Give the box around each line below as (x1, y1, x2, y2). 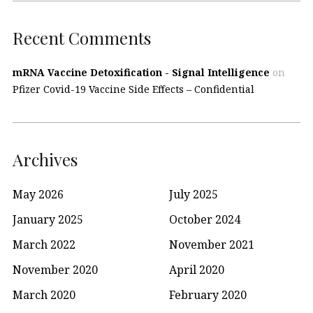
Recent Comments (13, 27, 151, 50)
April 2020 (169, 262, 224, 278)
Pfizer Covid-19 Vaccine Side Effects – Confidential (13, 82, 254, 96)
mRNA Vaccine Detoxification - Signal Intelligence (13, 66, 270, 80)
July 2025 (169, 187, 218, 203)
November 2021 (169, 237, 254, 253)
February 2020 (169, 287, 247, 303)
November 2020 (13, 262, 98, 278)
